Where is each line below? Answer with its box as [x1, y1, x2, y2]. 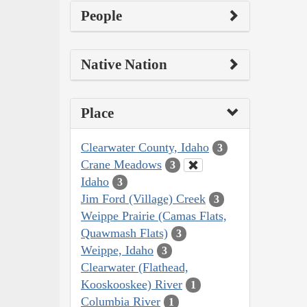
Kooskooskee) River [81, 277, 182, 291]
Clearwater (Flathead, [81, 260, 188, 274]
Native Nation [81, 56, 167, 73]
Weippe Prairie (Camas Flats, [81, 208, 227, 223]
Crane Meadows [81, 157, 162, 171]
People [81, 7, 122, 24]
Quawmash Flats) [81, 225, 168, 240]
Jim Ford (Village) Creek [81, 191, 206, 206]
